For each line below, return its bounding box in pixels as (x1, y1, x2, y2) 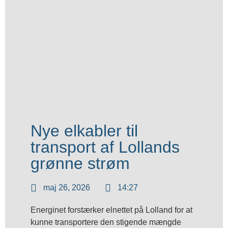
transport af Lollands (31, 138, 180, 156)
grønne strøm (31, 154, 130, 173)
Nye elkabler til (31, 122, 138, 140)
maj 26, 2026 (43, 183, 90, 192)
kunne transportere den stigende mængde (31, 218, 181, 226)
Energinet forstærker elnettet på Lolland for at (31, 206, 192, 214)
